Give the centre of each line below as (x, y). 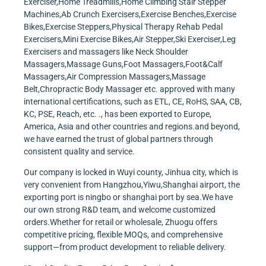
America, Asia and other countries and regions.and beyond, (132, 126)
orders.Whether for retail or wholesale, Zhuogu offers (121, 222)
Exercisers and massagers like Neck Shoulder (106, 51)
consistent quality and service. (79, 151)
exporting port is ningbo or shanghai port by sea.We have (128, 197)
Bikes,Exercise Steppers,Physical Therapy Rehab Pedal (123, 26)
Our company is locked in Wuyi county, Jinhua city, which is (131, 172)
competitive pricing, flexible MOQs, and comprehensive (123, 235)
